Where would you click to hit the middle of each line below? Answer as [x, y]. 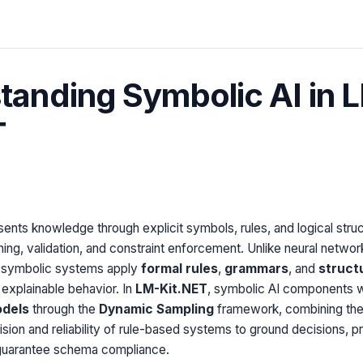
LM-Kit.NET [171, 288]
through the [64, 309]
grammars [256, 268]
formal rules [179, 268]
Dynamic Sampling [156, 309]
